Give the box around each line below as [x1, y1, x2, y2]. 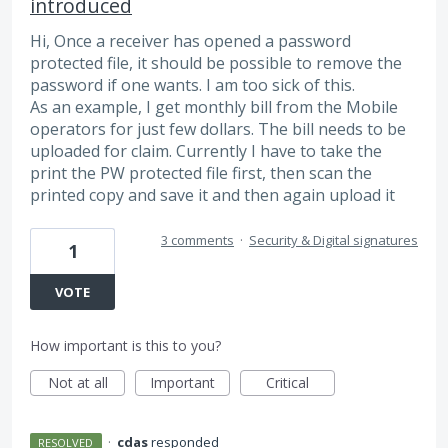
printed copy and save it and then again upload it [30, 183, 395, 206]
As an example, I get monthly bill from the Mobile [30, 95, 398, 118]
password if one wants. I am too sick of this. [30, 73, 355, 96]
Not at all [47, 372, 108, 392]
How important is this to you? [30, 335, 221, 355]
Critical [266, 372, 309, 392]
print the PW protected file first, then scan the [30, 161, 372, 184]
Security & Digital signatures [249, 230, 418, 249]
